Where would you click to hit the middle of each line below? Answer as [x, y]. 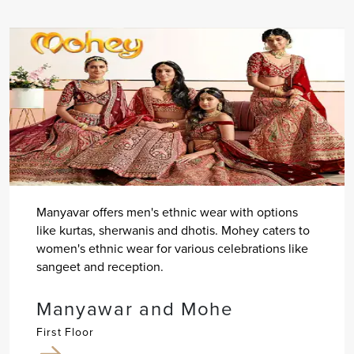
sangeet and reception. [100, 266]
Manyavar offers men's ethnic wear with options [167, 212]
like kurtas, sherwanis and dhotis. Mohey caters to [173, 230]
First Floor [65, 332]
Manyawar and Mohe [135, 309]
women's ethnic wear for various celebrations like [172, 248]
